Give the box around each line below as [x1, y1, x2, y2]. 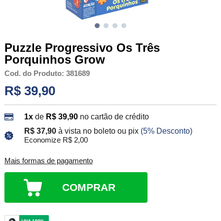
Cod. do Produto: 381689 [4, 69, 90, 77]
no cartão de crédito [79, 112, 149, 121]
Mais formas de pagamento [4, 157, 93, 165]
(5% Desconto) [140, 127, 192, 136]
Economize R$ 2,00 [24, 136, 88, 145]
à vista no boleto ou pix [58, 127, 139, 136]
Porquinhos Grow [4, 52, 105, 66]
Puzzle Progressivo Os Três [4, 40, 160, 54]
